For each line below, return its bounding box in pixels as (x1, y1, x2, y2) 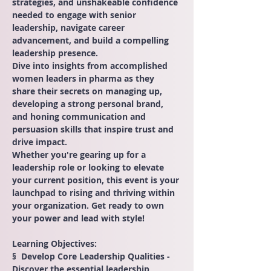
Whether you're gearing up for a (12, 149, 148, 160)
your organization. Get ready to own (12, 200, 166, 211)
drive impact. (12, 136, 67, 148)
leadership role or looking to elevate (12, 162, 166, 173)
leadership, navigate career (12, 22, 127, 33)
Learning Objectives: (12, 238, 97, 249)
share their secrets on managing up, (12, 85, 165, 97)
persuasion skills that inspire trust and (12, 123, 176, 135)
